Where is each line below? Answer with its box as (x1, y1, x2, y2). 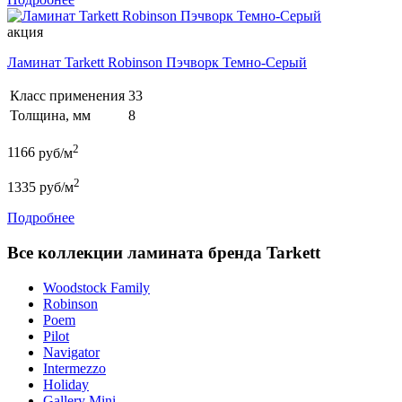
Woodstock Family (43, 279, 150, 295)
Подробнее (7, 210, 74, 226)
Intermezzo (43, 360, 106, 376)
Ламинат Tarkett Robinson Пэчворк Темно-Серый (7, 55, 307, 71)
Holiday (43, 376, 89, 392)
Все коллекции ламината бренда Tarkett (7, 242, 320, 262)
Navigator (43, 344, 100, 360)
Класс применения (10, 88, 125, 104)
